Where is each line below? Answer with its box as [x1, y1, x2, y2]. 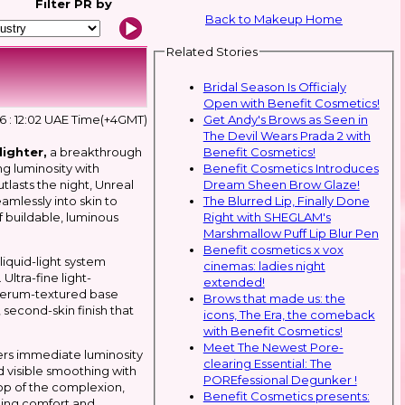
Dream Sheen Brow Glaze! [202, 176, 360, 192]
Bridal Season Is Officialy [202, 79, 346, 94]
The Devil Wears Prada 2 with [202, 127, 371, 143]
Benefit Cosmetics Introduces [202, 160, 379, 175]
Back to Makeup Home [205, 12, 343, 26]
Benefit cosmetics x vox [202, 241, 344, 257]
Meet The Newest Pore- [202, 339, 344, 354]
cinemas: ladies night [202, 258, 325, 273]
